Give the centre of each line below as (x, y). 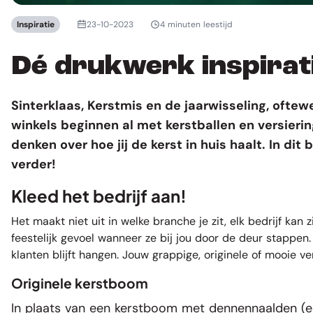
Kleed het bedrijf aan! (99, 195)
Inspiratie (36, 24)
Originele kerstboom (80, 283)
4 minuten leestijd (196, 24)
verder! (34, 164)
